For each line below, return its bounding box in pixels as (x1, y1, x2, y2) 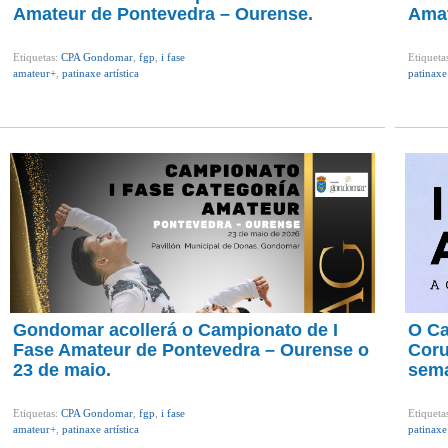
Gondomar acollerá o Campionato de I (13, 320, 338, 340)
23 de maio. (13, 360, 111, 380)
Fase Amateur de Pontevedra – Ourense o (13, 340, 369, 360)
